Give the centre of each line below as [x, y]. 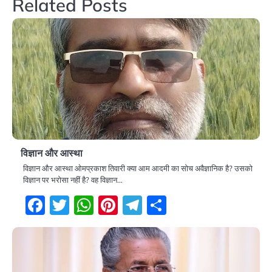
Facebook [87, 205]
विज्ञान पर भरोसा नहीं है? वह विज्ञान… [73, 179]
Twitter [101, 205]
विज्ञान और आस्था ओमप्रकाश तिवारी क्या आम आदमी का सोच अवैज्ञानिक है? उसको [138, 168]
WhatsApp [143, 205]
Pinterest [158, 205]
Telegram [184, 205]
